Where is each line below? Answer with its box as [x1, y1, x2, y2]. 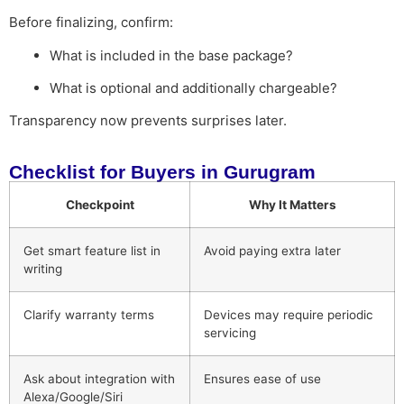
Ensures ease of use [204, 371, 321, 386]
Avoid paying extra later [204, 243, 341, 258]
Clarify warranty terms [23, 307, 154, 322]
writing [23, 261, 62, 276]
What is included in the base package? [50, 46, 293, 64]
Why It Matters [248, 197, 336, 212]
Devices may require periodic [204, 307, 373, 322]
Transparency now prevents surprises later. [9, 112, 287, 130]
